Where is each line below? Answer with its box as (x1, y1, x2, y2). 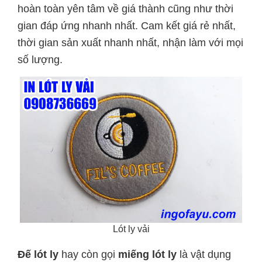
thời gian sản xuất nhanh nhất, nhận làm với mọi (18, 37, 243, 49)
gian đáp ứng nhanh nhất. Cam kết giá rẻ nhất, (18, 20, 236, 32)
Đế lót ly (18, 248, 58, 260)
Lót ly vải (112, 223, 150, 234)
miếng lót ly (118, 248, 177, 260)
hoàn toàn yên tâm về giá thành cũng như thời (18, 3, 233, 15)
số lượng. (18, 54, 63, 66)
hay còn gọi (58, 248, 118, 260)
